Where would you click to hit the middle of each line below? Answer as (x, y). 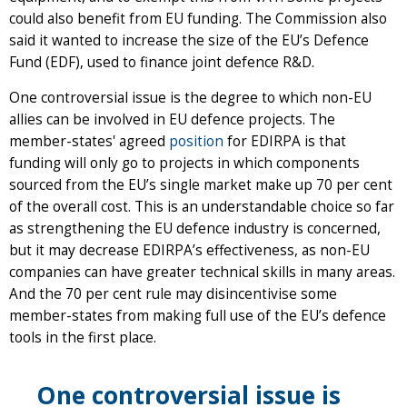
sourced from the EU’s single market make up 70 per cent (201, 184)
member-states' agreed (89, 141)
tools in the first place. (83, 337)
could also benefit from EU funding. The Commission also (198, 18)
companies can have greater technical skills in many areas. (202, 272)
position (196, 141)
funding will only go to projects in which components (184, 163)
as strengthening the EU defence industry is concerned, (195, 228)
